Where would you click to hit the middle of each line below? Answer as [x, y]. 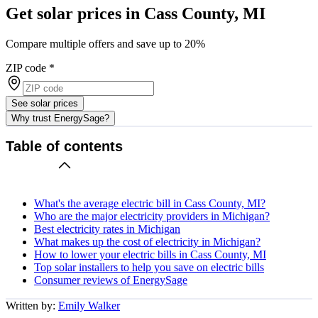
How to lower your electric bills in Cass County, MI [150, 254]
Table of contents [64, 147]
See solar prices [45, 103]
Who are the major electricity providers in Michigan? [152, 216]
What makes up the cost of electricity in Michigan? [147, 241]
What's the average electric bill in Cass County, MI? [150, 203]
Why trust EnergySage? [60, 118]
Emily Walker [89, 305]
